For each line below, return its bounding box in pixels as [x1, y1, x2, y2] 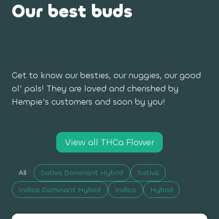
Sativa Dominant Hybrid [41, 168, 124, 178]
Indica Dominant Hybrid [19, 185, 101, 195]
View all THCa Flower [65, 136, 154, 149]
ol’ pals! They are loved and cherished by [12, 83, 178, 94]
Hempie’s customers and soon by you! [12, 96, 165, 108]
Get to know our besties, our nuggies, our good [12, 69, 201, 81]
